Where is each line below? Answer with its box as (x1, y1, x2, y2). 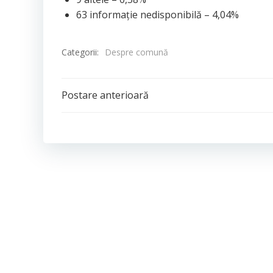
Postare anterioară (62, 88, 149, 102)
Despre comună (105, 46, 168, 58)
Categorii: (62, 46, 99, 58)
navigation (61, 113, 179, 148)
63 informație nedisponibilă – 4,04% (76, 8, 239, 21)
